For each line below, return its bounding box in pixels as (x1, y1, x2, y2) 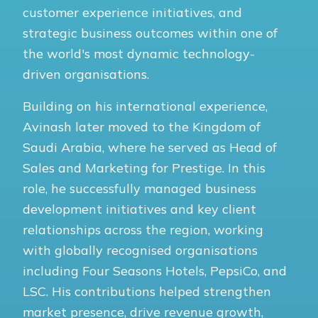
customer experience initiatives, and (23, 4, 242, 21)
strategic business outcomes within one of (23, 24, 278, 41)
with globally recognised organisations (23, 241, 258, 258)
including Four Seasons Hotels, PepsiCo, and (23, 262, 287, 279)
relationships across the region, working (23, 221, 263, 238)
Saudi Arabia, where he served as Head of (23, 138, 277, 155)
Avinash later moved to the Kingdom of (23, 118, 261, 135)
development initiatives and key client (23, 200, 256, 217)
